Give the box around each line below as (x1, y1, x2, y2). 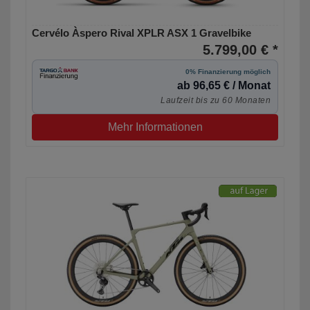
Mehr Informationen (107, 121, 203, 134)
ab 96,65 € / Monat (177, 80, 271, 92)
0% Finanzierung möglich (185, 68, 271, 76)
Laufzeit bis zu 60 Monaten (161, 95, 271, 106)
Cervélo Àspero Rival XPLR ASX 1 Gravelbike (32, 27, 251, 39)
